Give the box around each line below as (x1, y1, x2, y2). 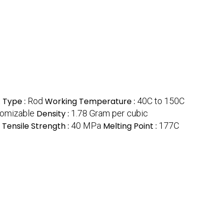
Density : (37, 108, 71, 119)
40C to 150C (137, 95, 184, 106)
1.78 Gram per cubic (71, 108, 148, 118)
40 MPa (71, 120, 101, 131)
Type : (2, 95, 28, 107)
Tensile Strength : (2, 120, 71, 132)
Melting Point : (103, 120, 159, 132)
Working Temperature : (45, 95, 137, 107)
